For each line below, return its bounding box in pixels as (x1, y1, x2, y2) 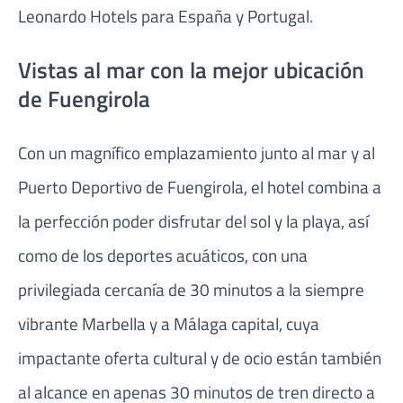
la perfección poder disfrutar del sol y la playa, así (18, 208, 369, 235)
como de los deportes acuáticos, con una (18, 242, 308, 269)
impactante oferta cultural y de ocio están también (18, 345, 381, 372)
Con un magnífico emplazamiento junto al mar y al (18, 139, 375, 166)
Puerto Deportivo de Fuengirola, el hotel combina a (18, 174, 381, 201)
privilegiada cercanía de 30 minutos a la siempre (18, 276, 364, 303)
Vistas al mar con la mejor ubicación (18, 53, 364, 88)
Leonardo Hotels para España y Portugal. (18, 3, 313, 30)
